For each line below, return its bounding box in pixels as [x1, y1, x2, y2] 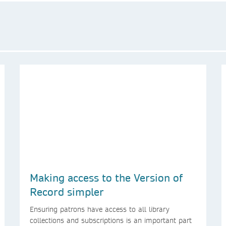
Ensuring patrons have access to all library [30, 204, 169, 214]
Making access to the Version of [30, 171, 183, 184]
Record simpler [30, 185, 104, 198]
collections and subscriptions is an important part [30, 215, 192, 225]
